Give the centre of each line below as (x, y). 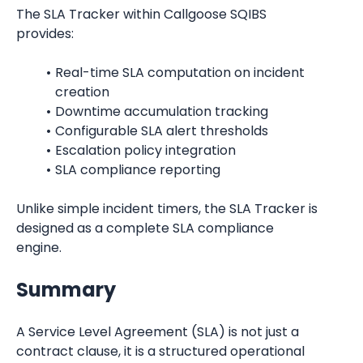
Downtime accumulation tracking (161, 111)
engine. (39, 248)
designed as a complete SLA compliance (145, 228)
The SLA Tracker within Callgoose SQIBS (141, 14)
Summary (66, 290)
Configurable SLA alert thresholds (161, 131)
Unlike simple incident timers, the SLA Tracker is (167, 209)
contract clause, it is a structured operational (160, 351)
